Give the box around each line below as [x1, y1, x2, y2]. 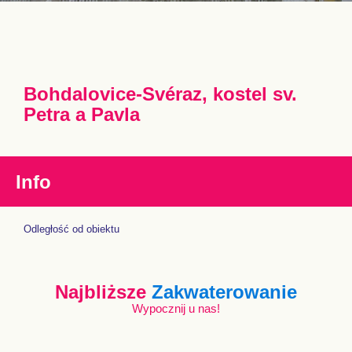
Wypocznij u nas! [132, 302, 220, 315]
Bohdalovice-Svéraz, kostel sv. [24, 83, 297, 104]
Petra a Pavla [24, 104, 140, 125]
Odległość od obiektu [24, 223, 119, 235]
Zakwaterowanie [152, 281, 297, 302]
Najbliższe [55, 281, 152, 302]
